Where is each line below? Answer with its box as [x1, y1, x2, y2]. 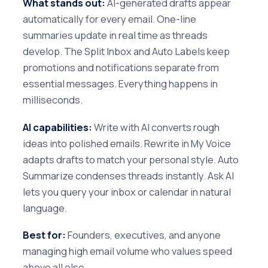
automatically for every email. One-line [23, 12, 196, 26]
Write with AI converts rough [92, 120, 220, 134]
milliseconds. [23, 93, 83, 107]
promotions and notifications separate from [23, 60, 219, 75]
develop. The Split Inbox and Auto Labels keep [23, 44, 230, 59]
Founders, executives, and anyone [66, 227, 221, 242]
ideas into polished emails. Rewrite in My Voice [23, 136, 231, 150]
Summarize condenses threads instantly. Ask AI [23, 168, 234, 182]
